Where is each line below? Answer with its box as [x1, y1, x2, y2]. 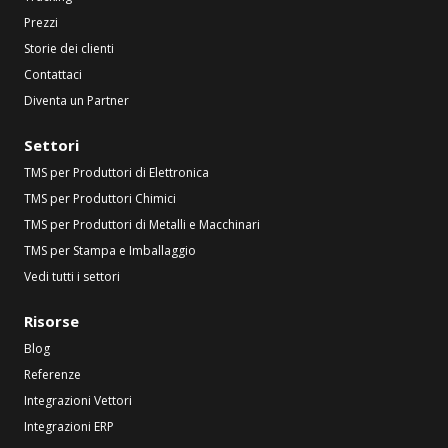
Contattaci [24, 66, 82, 83]
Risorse [24, 311, 79, 331]
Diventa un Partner [24, 92, 129, 109]
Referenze [24, 366, 81, 383]
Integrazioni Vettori [24, 392, 132, 409]
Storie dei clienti [24, 40, 114, 57]
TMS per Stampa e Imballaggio [24, 242, 196, 259]
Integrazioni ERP [24, 418, 114, 435]
